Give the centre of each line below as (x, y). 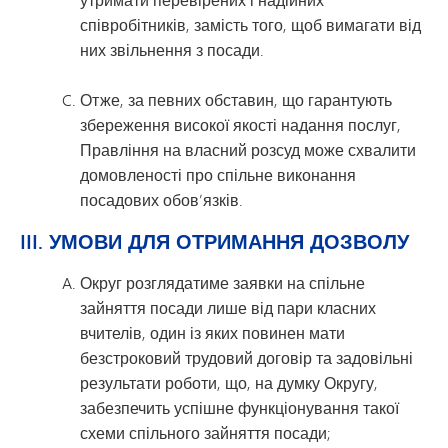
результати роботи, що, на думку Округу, (229, 382)
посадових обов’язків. (161, 199)
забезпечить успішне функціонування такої (239, 407)
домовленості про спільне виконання (218, 174)
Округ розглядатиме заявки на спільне (222, 282)
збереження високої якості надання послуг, (240, 124)
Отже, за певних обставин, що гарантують (236, 99)
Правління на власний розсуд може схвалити (248, 149)
